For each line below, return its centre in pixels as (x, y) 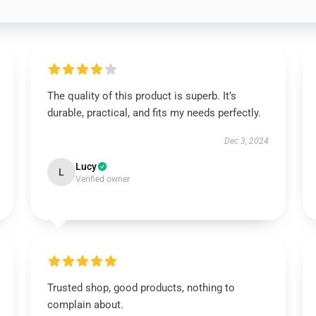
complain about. (85, 305)
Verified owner (102, 179)
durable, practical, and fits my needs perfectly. (154, 113)
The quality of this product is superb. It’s (141, 96)
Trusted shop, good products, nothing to (141, 288)
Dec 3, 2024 (247, 141)
